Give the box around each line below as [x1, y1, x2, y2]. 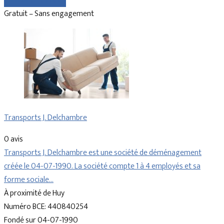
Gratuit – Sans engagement [4, 7, 94, 21]
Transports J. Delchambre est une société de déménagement [4, 146, 201, 160]
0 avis [4, 132, 23, 146]
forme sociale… [4, 173, 53, 187]
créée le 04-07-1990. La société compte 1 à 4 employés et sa [4, 159, 200, 173]
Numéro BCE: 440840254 [4, 200, 88, 214]
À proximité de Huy [4, 186, 64, 200]
